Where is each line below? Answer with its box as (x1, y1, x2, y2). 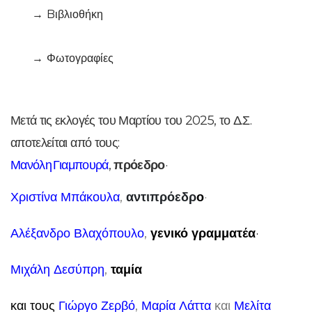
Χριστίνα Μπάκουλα (10, 189, 120, 205)
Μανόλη (10, 157, 52, 173)
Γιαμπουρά (53, 157, 109, 173)
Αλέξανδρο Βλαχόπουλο (10, 226, 144, 242)
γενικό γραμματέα (150, 226, 256, 242)
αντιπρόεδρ (126, 189, 196, 205)
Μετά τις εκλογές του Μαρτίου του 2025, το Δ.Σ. (10, 113, 252, 129)
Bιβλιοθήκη (46, 7, 103, 21)
